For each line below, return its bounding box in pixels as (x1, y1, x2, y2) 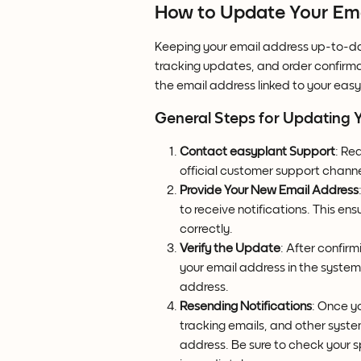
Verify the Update (180, 242, 280, 255)
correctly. (180, 222, 233, 235)
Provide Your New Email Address (180, 184, 359, 197)
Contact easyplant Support (180, 145, 335, 158)
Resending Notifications (180, 300, 312, 313)
